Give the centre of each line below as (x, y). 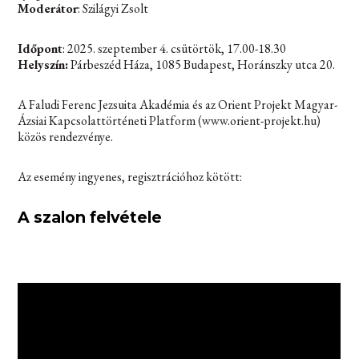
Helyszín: (43, 64)
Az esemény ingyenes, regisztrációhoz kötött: (130, 176)
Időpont (40, 48)
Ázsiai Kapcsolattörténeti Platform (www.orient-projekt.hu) (169, 120)
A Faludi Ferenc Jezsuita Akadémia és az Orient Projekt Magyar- (178, 104)
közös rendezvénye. (66, 136)
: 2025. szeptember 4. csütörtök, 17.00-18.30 (175, 48)
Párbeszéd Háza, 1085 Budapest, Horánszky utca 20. (202, 64)
